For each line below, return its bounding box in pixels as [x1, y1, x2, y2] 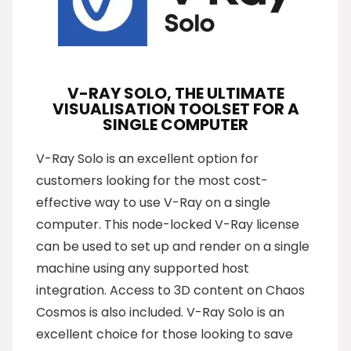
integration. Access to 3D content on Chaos [36, 280, 305, 299]
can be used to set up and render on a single [36, 237, 309, 255]
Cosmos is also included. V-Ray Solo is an [36, 302, 284, 321]
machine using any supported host [36, 259, 249, 277]
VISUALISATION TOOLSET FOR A [52, 97, 299, 120]
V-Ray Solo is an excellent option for [36, 149, 259, 168]
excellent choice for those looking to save [36, 324, 293, 343]
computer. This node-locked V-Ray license [36, 215, 299, 233]
